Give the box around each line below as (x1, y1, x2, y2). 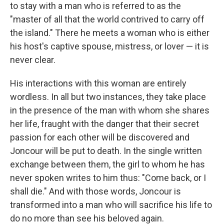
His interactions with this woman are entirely (10, 78, 186, 88)
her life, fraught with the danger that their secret (10, 118, 199, 129)
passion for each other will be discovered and (10, 132, 189, 142)
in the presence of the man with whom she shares (10, 105, 209, 115)
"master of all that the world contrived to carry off (10, 14, 204, 24)
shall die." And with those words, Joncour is (10, 186, 181, 196)
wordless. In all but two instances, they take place (10, 91, 206, 102)
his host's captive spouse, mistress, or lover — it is (10, 41, 209, 51)
